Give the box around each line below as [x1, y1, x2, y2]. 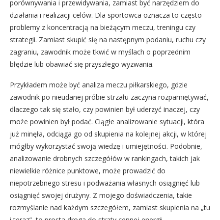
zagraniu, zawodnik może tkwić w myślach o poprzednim [10, 47, 191, 56]
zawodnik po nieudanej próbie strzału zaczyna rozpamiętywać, [10, 92, 209, 102]
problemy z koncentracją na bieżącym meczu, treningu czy [10, 22, 195, 32]
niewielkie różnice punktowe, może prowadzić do [10, 165, 165, 175]
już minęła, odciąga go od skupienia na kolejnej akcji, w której [10, 129, 207, 138]
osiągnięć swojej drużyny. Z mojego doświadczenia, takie [10, 190, 192, 200]
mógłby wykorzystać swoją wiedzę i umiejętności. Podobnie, [10, 141, 202, 151]
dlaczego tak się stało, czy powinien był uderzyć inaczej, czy [10, 104, 200, 114]
